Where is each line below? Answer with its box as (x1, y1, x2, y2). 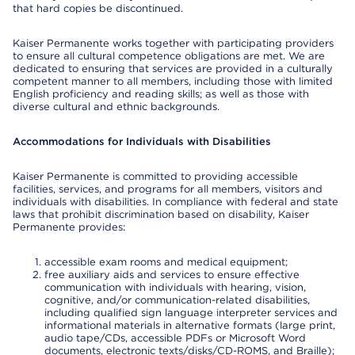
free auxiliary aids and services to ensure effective (44, 269, 300, 281)
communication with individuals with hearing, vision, (44, 281, 306, 293)
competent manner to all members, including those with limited (13, 75, 333, 87)
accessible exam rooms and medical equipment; (44, 256, 288, 268)
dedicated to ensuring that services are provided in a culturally (13, 63, 333, 74)
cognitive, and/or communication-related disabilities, (44, 294, 310, 306)
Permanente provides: (13, 221, 125, 233)
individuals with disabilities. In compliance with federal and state (13, 196, 338, 208)
